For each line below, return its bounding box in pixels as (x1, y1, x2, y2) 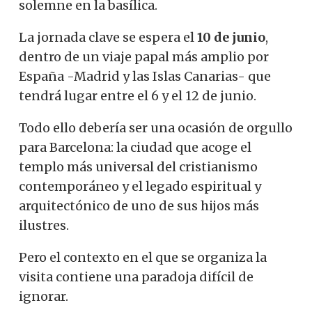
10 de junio (197, 29, 265, 46)
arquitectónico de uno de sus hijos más (19, 198, 259, 214)
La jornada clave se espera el (19, 29, 194, 46)
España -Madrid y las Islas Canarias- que (19, 68, 271, 85)
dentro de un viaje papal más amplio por (19, 49, 269, 65)
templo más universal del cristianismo (19, 159, 258, 175)
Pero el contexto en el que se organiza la (19, 249, 267, 266)
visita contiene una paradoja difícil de (19, 269, 253, 286)
